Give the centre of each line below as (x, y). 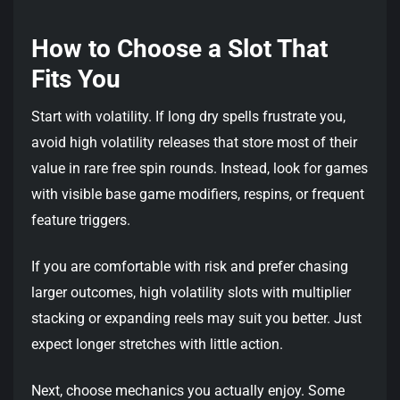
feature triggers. (81, 221)
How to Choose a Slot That (179, 49)
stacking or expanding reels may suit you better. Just (196, 319)
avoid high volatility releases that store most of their (194, 143)
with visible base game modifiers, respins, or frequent (198, 195)
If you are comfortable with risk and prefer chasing (190, 267)
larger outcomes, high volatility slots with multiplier (191, 293)
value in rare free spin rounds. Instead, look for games (200, 169)
